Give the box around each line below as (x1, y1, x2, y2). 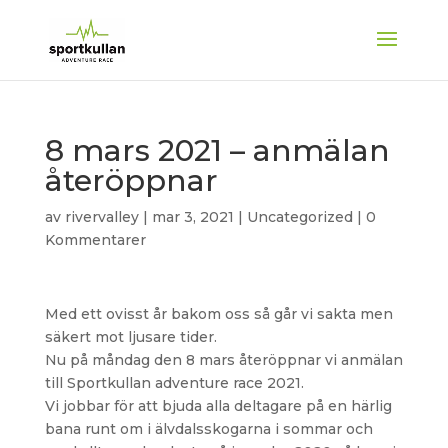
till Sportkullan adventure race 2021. (44, 374, 304, 392)
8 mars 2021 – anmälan (44, 132, 390, 169)
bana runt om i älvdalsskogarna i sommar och (44, 420, 373, 438)
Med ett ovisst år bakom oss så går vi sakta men (44, 305, 393, 323)
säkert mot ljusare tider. (44, 328, 217, 346)
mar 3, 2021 (151, 208, 234, 226)
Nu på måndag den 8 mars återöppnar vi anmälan (44, 351, 403, 369)
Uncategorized (246, 208, 353, 226)
